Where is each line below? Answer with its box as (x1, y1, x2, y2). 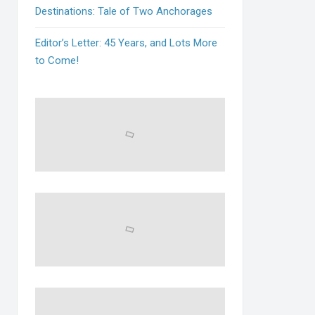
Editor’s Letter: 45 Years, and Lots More (35, 36, 218, 49)
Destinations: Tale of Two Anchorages (35, 4, 213, 18)
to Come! (35, 53, 79, 67)
